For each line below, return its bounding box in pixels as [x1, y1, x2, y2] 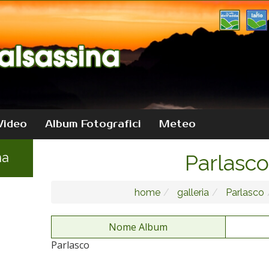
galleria [174, 186, 209, 198]
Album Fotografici [45, 118, 141, 130]
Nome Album [109, 220, 168, 234]
